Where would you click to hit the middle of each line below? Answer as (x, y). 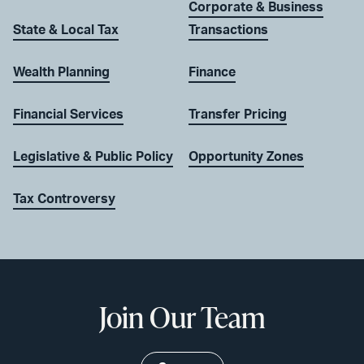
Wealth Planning (61, 72)
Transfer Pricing (238, 114)
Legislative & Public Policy (93, 156)
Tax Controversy (64, 199)
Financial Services (68, 114)
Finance (212, 72)
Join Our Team (182, 316)
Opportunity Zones (246, 156)
